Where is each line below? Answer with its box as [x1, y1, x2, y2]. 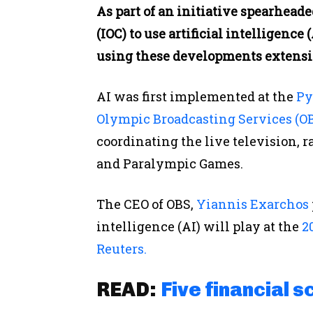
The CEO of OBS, [96, 196, 196, 213]
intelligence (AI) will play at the [96, 218, 299, 235]
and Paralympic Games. [96, 155, 243, 173]
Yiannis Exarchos [196, 196, 309, 213]
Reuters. [96, 240, 147, 258]
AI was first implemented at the [96, 88, 296, 105]
